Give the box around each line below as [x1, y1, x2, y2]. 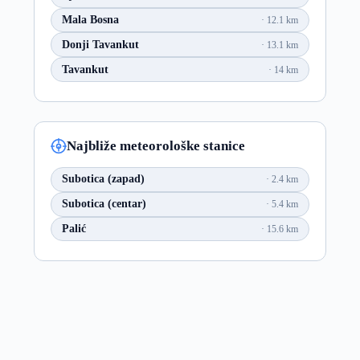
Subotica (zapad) [61, 173, 145, 186]
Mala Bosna [61, 14, 119, 27]
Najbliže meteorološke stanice [66, 137, 245, 153]
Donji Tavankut [61, 38, 139, 51]
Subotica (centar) [61, 198, 146, 211]
